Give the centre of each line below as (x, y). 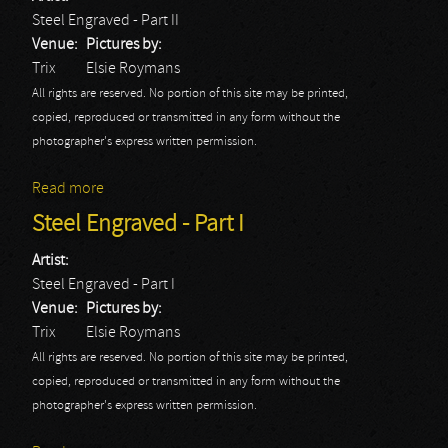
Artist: (52, 261)
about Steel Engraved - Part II (199, 189)
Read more (68, 189)
